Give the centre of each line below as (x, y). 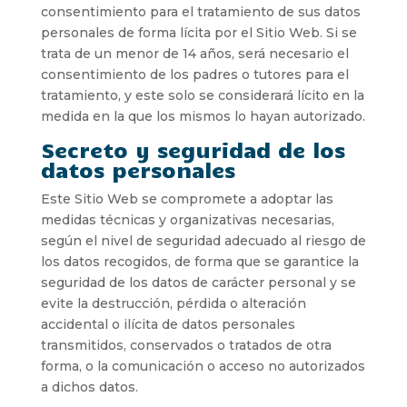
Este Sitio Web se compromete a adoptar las (187, 199)
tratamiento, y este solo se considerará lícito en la (202, 95)
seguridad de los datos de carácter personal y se (198, 282)
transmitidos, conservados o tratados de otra (186, 345)
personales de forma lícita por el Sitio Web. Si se (199, 32)
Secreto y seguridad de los (193, 149)
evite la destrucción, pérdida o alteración (173, 303)
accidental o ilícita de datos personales (168, 324)
